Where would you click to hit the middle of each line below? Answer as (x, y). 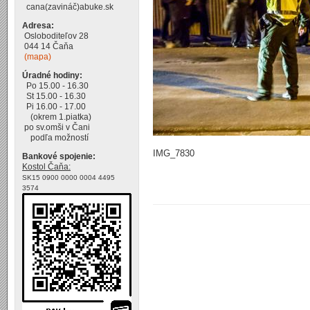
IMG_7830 (174, 154)
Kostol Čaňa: (46, 167)
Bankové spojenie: (59, 156)
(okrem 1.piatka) (57, 117)
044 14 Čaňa (48, 46)
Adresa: (38, 26)
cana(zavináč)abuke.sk (68, 7)
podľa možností (55, 138)
